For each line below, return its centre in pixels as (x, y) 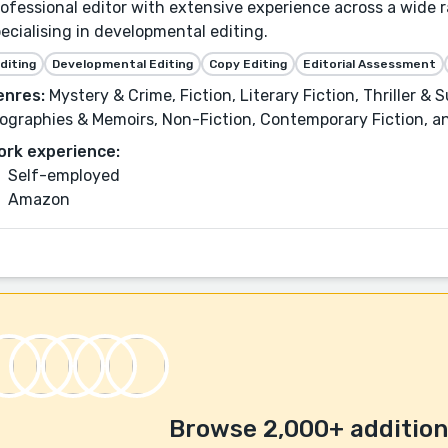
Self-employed (64, 175)
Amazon (39, 199)
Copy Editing (248, 63)
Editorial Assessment (369, 63)
